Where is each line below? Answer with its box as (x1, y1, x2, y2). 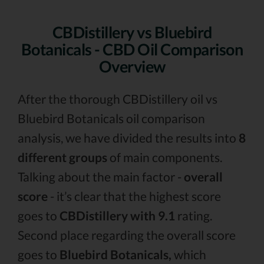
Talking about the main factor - (18, 169, 184, 184)
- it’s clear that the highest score (48, 189, 221, 203)
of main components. (107, 150, 222, 164)
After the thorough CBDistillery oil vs (18, 91, 217, 106)
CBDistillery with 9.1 (60, 208, 175, 223)
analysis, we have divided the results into (18, 130, 239, 145)
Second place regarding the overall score (18, 227, 236, 242)
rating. (175, 208, 212, 223)
